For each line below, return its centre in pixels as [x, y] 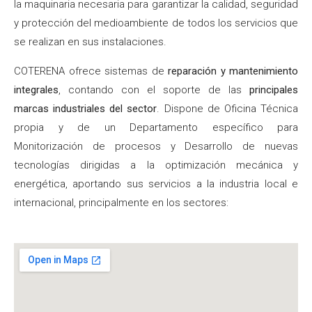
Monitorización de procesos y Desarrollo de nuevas [156, 146]
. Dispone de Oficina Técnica [228, 108]
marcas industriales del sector [86, 108]
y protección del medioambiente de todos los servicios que [156, 23]
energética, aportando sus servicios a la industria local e [156, 184]
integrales [36, 89]
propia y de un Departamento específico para [156, 127]
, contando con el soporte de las [154, 89]
